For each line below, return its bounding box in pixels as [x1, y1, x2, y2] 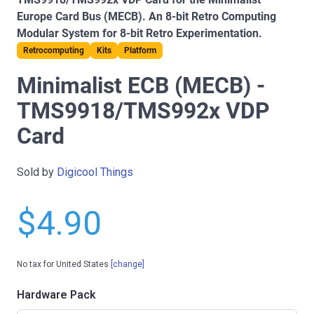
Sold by [17, 165, 57, 179]
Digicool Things [57, 165, 133, 179]
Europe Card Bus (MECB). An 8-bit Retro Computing [17, 10, 276, 24]
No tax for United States [17, 259, 111, 270]
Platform [124, 46, 156, 56]
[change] [111, 259, 144, 270]
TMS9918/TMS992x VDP [17, 97, 270, 125]
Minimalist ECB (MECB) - [17, 72, 265, 100]
